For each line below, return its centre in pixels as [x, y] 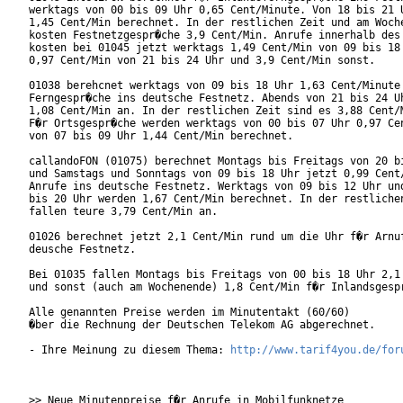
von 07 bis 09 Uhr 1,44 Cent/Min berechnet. [161, 136]
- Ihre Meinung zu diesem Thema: [130, 350]
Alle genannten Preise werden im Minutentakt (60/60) [189, 313]
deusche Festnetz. [82, 250]
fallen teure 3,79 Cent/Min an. [123, 212]
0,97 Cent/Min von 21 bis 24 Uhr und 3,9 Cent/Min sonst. [202, 61]
